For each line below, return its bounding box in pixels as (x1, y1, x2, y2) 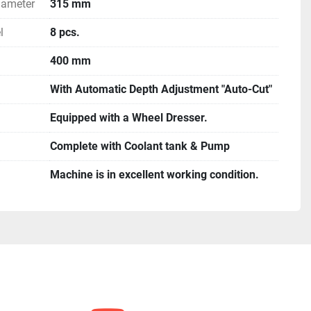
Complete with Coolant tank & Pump (50, 140, 230, 153)
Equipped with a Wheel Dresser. (50, 111, 208, 124)
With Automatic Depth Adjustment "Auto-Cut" (50, 83, 272, 96)
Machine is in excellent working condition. (50, 168, 259, 181)
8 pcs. (50, 26, 80, 39)
